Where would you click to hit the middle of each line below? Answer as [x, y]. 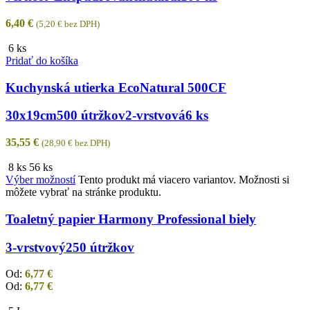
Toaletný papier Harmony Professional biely [131, 219]
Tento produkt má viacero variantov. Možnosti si [184, 180]
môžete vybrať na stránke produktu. [83, 192]
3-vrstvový [36, 247]
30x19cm [31, 116]
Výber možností [40, 180]
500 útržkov [91, 116]
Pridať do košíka [42, 60]
